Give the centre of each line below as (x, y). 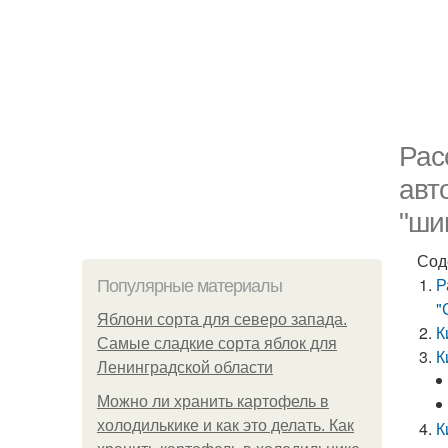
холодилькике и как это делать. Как (225, 425)
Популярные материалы (189, 286)
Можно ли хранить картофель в (213, 401)
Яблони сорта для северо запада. (222, 319)
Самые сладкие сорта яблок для (217, 343)
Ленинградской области (185, 367)
